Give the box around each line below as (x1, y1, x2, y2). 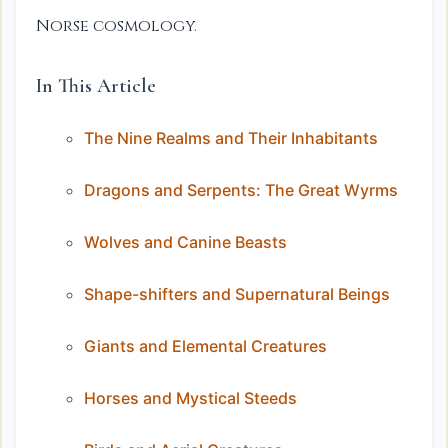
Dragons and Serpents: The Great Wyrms (84, 179, 398, 200)
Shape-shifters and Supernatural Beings (84, 283, 390, 304)
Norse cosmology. (36, 15, 197, 37)
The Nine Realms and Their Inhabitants (84, 127, 378, 148)
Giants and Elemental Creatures (84, 335, 327, 356)
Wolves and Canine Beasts (84, 231, 287, 252)
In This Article (36, 74, 156, 98)
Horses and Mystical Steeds (84, 387, 297, 408)
